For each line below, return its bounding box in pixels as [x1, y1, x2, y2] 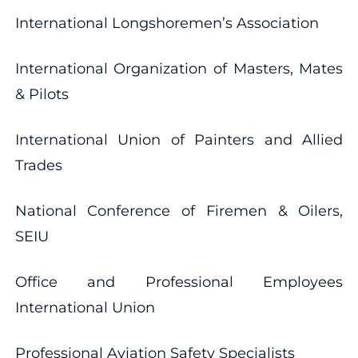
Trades [14, 156, 62, 174]
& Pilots [14, 85, 69, 103]
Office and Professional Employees [14, 272, 344, 291]
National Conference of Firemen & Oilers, [14, 201, 344, 220]
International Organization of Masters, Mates [14, 59, 344, 78]
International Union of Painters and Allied [14, 130, 344, 149]
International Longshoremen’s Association [14, 14, 319, 32]
